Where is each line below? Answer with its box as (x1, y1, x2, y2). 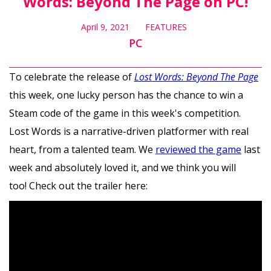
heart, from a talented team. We (9, 142, 155, 156)
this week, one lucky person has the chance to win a (9, 88, 243, 102)
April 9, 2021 (80, 21, 129, 33)
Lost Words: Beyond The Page (134, 70, 258, 83)
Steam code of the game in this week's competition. (9, 106, 241, 120)
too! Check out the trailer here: (9, 178, 148, 192)
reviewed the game (155, 142, 241, 156)
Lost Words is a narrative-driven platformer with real (9, 124, 249, 138)
